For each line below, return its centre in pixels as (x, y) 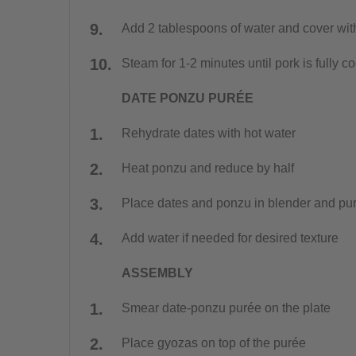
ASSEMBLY (157, 273)
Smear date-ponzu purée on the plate (226, 308)
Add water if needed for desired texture (230, 238)
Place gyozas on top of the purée (213, 342)
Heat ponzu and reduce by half (207, 168)
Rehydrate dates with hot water (208, 133)
